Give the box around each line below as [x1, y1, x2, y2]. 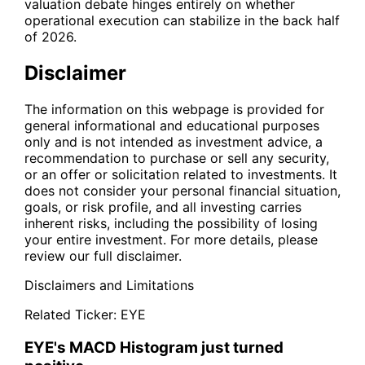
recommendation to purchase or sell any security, [24, 150, 329, 167]
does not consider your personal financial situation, [24, 182, 341, 200]
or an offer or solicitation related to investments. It [24, 166, 337, 183]
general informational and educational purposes [24, 117, 319, 134]
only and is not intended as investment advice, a [24, 134, 323, 151]
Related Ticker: [24, 306, 117, 323]
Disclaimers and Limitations [24, 277, 194, 294]
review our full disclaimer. [24, 248, 182, 265]
